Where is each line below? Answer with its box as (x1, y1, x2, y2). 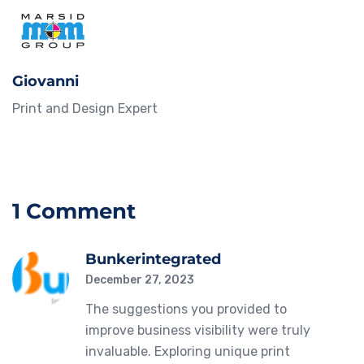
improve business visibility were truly (85, 323, 310, 339)
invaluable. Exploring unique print (85, 344, 290, 360)
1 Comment (12, 198, 136, 225)
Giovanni (12, 72, 79, 91)
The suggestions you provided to (85, 301, 287, 318)
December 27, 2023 (85, 273, 194, 288)
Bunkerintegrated (85, 250, 221, 269)
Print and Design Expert (12, 101, 158, 117)
